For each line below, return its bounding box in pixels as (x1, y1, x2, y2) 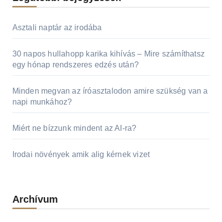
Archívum (12, 193, 58, 205)
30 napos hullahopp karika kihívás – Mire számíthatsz (12, 49, 205, 58)
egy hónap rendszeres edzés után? (12, 60, 139, 69)
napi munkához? (12, 97, 72, 106)
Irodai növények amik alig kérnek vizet (12, 150, 150, 159)
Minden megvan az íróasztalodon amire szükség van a (12, 86, 208, 95)
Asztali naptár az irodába (12, 23, 102, 32)
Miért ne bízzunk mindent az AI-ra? (12, 123, 137, 132)
